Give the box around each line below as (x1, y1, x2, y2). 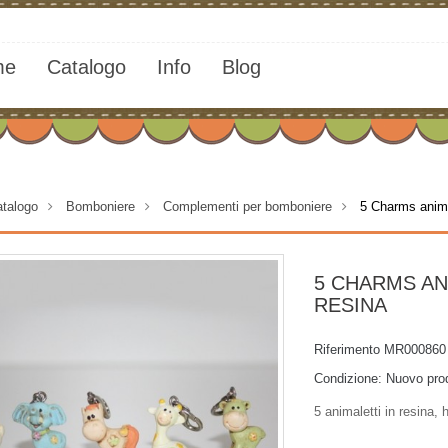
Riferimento (314, 342, 380, 357)
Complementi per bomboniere (163, 199, 332, 214)
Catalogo (46, 56, 126, 78)
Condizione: (314, 371, 382, 386)
